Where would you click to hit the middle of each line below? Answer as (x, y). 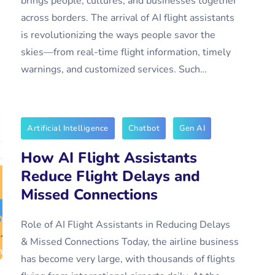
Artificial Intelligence (68, 128)
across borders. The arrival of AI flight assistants (128, 18)
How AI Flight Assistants (109, 158)
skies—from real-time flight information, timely (126, 52)
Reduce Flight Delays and (110, 176)
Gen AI (192, 128)
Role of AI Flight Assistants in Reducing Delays (126, 225)
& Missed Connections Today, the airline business (130, 242)
